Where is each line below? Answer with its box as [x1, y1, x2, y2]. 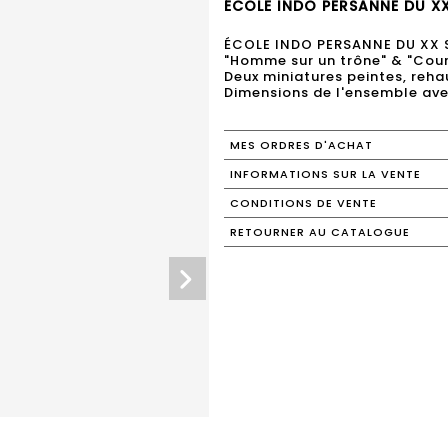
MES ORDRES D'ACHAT [230, 137, 373, 153]
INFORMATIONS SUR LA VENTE [230, 166, 421, 182]
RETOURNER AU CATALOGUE [230, 224, 410, 240]
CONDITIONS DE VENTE [230, 195, 377, 211]
